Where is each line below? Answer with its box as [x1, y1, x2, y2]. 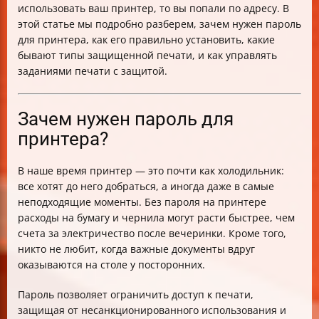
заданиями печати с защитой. [18, 64, 167, 78]
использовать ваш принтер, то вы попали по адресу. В [18, 1, 289, 15]
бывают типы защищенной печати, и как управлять [18, 48, 277, 62]
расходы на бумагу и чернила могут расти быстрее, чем [18, 211, 295, 224]
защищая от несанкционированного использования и [18, 303, 286, 317]
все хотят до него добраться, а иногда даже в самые [18, 179, 274, 193]
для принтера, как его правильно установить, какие [18, 33, 275, 46]
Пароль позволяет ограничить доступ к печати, [18, 288, 253, 301]
